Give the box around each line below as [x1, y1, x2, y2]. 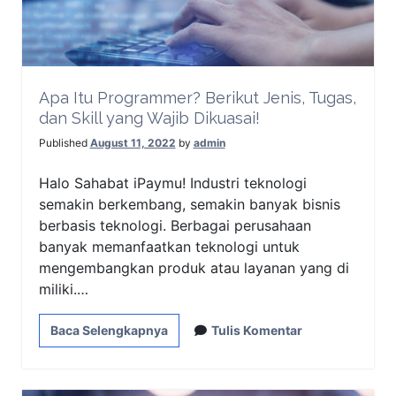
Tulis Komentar [210, 322, 302, 338]
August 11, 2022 [89, 135, 176, 149]
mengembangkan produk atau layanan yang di [38, 258, 349, 277]
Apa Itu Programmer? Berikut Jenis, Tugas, [38, 88, 356, 107]
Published [38, 135, 90, 149]
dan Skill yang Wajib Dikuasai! [38, 108, 260, 127]
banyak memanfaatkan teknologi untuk [38, 237, 300, 255]
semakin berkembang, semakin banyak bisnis [38, 194, 340, 213]
